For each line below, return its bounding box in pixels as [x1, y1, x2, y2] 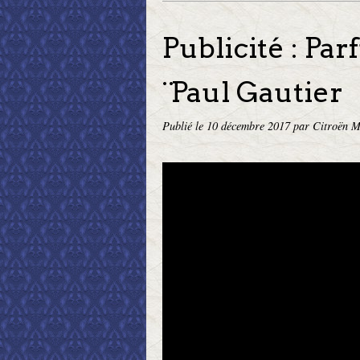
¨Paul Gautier [162, 75, 343, 109]
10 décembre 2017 [207, 118, 293, 133]
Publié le [162, 118, 207, 133]
